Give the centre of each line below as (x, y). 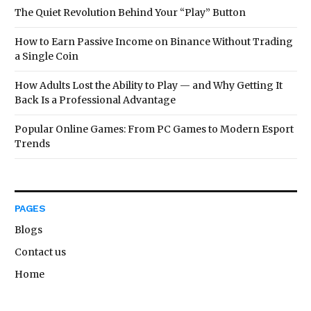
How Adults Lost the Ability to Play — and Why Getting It (149, 85)
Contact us (40, 252)
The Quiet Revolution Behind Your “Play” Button (130, 12)
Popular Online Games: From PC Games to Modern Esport (154, 129)
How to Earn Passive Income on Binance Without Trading (154, 41)
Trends (32, 143)
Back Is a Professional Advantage (95, 100)
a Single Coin (47, 56)
